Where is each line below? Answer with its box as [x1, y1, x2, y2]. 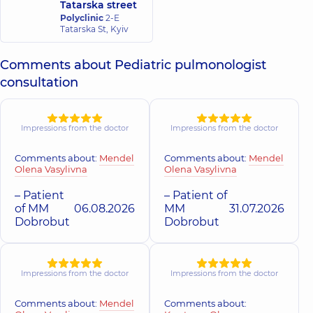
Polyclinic [60, 13, 103, 23]
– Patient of [164, 189, 227, 203]
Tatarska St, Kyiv [60, 24, 129, 34]
